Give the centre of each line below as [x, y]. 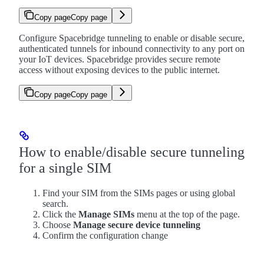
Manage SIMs [106, 214]
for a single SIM [65, 168]
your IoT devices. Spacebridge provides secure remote [120, 59]
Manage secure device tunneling [137, 225]
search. [55, 203]
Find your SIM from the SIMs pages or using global [139, 193]
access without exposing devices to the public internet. [119, 70]
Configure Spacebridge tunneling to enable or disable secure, [132, 38]
